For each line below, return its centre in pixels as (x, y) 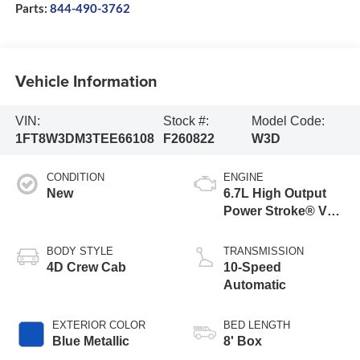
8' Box (243, 341)
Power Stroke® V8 (279, 211)
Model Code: (288, 121)
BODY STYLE (80, 251)
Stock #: (186, 121)
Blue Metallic (90, 341)
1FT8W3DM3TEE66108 (84, 138)
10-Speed (252, 267)
